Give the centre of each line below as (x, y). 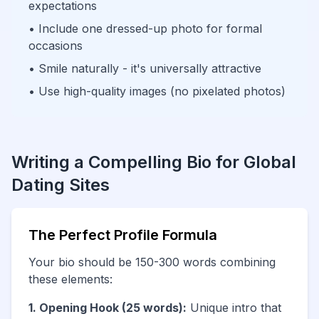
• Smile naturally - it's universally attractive (145, 68)
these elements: (70, 279)
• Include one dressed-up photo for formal (145, 28)
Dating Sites (61, 185)
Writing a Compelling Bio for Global (154, 162)
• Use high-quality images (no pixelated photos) (157, 91)
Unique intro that (234, 308)
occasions (56, 46)
